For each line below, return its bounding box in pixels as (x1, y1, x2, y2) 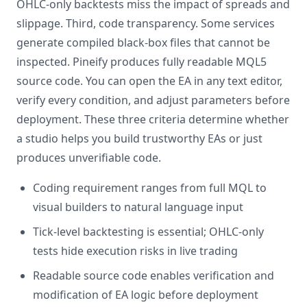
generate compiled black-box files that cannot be (16, 35, 270, 50)
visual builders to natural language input (33, 199, 243, 214)
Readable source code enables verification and (33, 268, 274, 283)
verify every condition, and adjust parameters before (16, 93, 290, 108)
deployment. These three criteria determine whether (16, 112, 289, 127)
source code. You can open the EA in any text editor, (16, 73, 282, 88)
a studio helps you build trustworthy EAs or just (16, 131, 262, 146)
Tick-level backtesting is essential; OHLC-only (33, 224, 264, 239)
